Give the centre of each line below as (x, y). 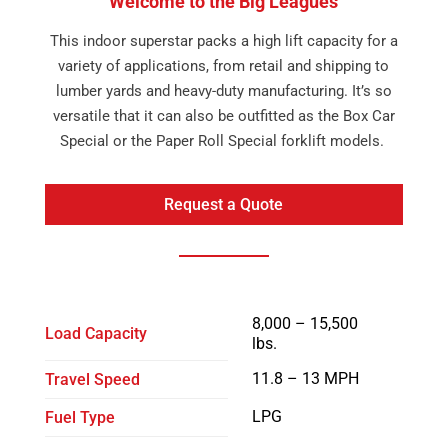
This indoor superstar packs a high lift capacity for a (223, 41)
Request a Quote (224, 204)
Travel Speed (92, 379)
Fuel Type (79, 417)
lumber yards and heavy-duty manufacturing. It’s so (223, 91)
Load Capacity (95, 333)
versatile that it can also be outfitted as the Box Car (223, 116)
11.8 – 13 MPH (305, 378)
